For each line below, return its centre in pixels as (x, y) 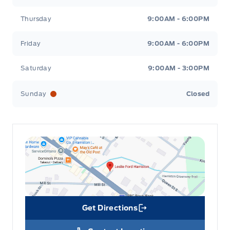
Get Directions (110, 208)
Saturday (36, 68)
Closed (198, 94)
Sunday (34, 94)
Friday (31, 44)
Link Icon (132, 212)
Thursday (36, 19)
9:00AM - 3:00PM (179, 68)
